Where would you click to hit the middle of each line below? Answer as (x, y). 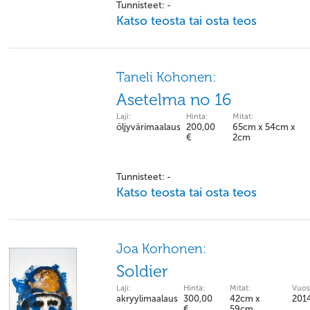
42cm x (245, 299)
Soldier (142, 271)
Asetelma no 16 (174, 100)
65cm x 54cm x (264, 127)
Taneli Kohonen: (166, 77)
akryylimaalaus (147, 299)
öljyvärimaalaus (148, 127)
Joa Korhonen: (161, 249)
